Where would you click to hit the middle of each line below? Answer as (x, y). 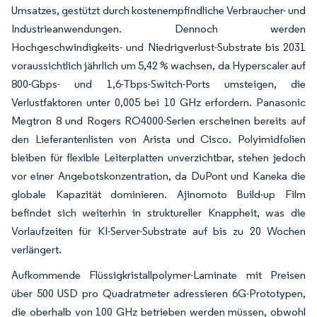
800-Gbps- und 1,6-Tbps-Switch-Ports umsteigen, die (158, 83)
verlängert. (36, 249)
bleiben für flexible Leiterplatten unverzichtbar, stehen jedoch (158, 157)
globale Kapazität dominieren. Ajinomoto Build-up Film (158, 194)
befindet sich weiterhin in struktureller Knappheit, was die (158, 212)
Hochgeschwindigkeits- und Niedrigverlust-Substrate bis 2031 (158, 47)
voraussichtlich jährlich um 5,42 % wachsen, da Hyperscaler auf (158, 65)
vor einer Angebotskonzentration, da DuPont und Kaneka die (158, 175)
